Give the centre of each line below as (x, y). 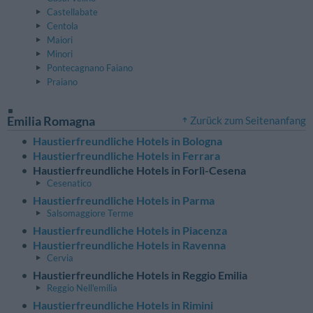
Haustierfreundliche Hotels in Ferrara (126, 156)
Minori (60, 54)
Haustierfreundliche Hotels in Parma (124, 201)
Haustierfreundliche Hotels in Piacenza (130, 231)
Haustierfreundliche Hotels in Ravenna (129, 245)
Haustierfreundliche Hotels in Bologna (128, 141)
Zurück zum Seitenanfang (248, 120)
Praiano (62, 81)
